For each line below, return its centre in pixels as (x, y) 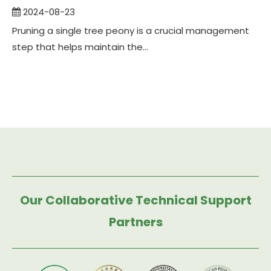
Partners (135, 222)
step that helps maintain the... (80, 47)
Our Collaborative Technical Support (135, 200)
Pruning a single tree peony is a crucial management (131, 31)
